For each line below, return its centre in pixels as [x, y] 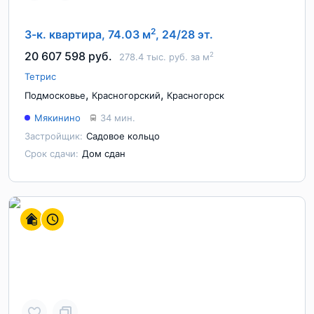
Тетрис [40, 76]
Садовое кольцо [123, 136]
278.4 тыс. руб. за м [164, 57]
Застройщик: [54, 136]
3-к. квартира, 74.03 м [88, 34]
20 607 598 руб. [68, 56]
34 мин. [118, 118]
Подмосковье [55, 95]
